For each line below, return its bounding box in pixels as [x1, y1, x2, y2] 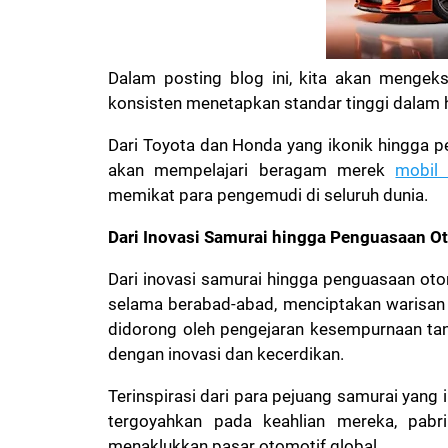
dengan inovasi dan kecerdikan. [108, 343, 348, 364]
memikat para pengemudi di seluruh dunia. [108, 184, 428, 205]
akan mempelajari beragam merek [108, 159, 396, 180]
